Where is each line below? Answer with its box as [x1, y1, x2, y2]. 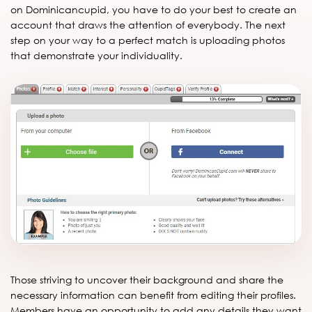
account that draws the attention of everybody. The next [10, 19, 286, 31]
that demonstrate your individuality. [10, 49, 182, 62]
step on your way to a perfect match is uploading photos [10, 34, 285, 47]
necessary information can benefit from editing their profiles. [10, 288, 296, 301]
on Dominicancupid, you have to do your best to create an [10, 3, 297, 16]
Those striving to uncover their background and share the [10, 273, 283, 286]
